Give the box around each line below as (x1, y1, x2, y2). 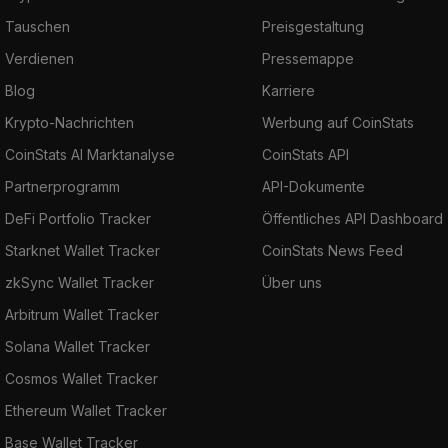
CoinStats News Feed (262, 241, 403, 259)
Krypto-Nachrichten (5, 113, 134, 131)
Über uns (262, 273, 322, 291)
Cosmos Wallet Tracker (5, 369, 158, 387)
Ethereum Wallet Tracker (5, 401, 167, 419)
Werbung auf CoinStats (262, 113, 414, 131)
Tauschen (5, 17, 70, 35)
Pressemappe (262, 49, 354, 67)
